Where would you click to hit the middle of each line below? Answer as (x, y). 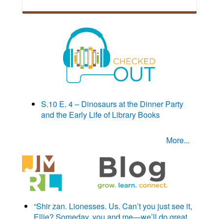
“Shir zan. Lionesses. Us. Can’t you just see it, (113, 206)
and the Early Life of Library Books (100, 115)
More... (178, 140)
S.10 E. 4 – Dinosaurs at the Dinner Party (112, 104)
